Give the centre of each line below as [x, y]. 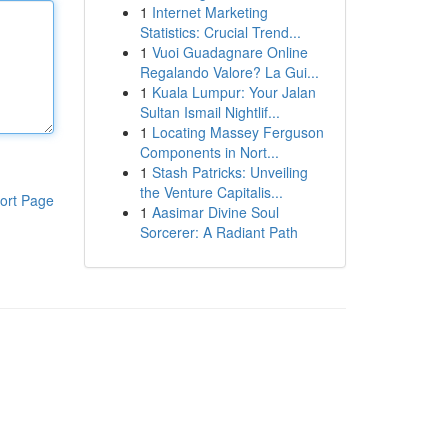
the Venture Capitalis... [211, 192]
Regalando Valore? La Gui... [229, 72]
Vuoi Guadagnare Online [229, 52]
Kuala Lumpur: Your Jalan [233, 92]
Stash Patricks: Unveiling [229, 172]
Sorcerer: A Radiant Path [218, 232]
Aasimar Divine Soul [215, 212]
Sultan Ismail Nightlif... [209, 112]
